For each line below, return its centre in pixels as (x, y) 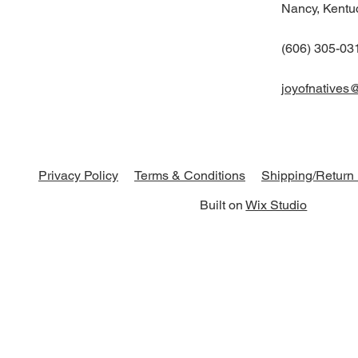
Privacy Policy (78, 176)
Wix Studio (276, 205)
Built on (223, 205)
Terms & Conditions (189, 176)
